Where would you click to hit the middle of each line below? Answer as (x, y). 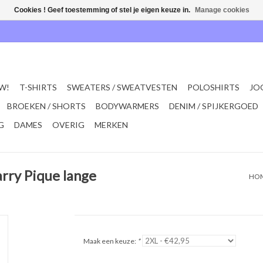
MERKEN (111, 125)
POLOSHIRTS (213, 87)
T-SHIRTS (38, 87)
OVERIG (68, 125)
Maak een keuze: (110, 241)
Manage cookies (222, 10)
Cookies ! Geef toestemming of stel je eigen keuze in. (103, 10)
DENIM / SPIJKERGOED (214, 106)
